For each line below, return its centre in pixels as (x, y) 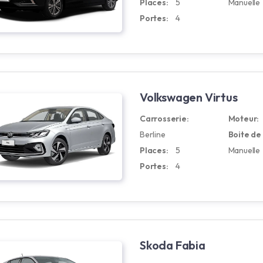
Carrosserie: (164, 119)
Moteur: (244, 119)
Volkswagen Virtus (189, 97)
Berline (153, 134)
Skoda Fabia (173, 245)
